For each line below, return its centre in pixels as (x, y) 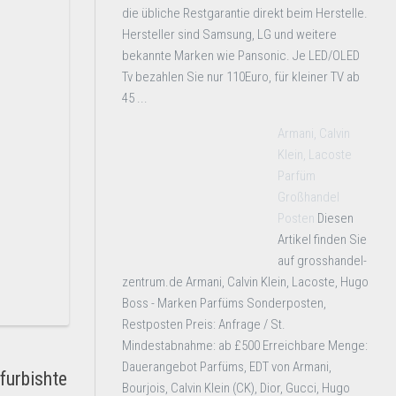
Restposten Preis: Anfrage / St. (204, 324)
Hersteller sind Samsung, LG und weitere (229, 34)
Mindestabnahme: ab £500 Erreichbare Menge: (245, 346)
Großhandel (308, 197)
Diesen (335, 218)
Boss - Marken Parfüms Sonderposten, (224, 303)
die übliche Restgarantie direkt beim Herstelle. (245, 13)
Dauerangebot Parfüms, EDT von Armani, (227, 367)
